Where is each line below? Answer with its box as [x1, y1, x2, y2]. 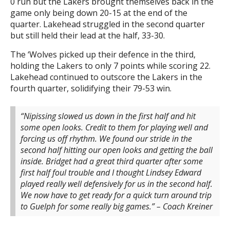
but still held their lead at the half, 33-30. [10, 30, 165, 42]
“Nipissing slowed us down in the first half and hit [21, 110, 196, 122]
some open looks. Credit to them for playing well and [21, 122, 208, 133]
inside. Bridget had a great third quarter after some [21, 156, 203, 167]
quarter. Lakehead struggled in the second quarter [10, 18, 205, 30]
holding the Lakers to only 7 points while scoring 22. [10, 60, 210, 72]
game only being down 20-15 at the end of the [10, 7, 187, 19]
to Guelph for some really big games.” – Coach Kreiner [21, 201, 213, 213]
